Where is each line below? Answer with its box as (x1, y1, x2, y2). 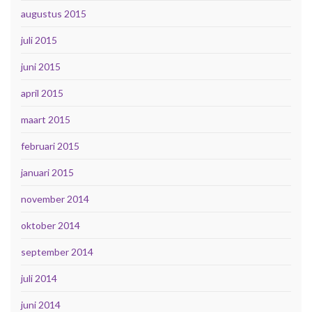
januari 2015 (21, 166, 74, 179)
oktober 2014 (21, 219, 80, 232)
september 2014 (21, 246, 93, 258)
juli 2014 (21, 272, 57, 285)
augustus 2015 (21, 8, 86, 20)
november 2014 (21, 193, 89, 205)
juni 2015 (21, 61, 61, 73)
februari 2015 (21, 140, 79, 153)
